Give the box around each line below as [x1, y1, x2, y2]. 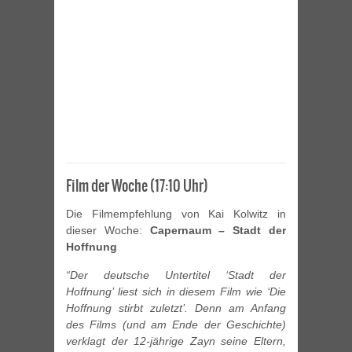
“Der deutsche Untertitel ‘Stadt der [66, 269, 286, 282]
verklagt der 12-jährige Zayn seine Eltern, [66, 335, 286, 348]
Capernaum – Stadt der [149, 224, 287, 237]
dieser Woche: [66, 224, 150, 237]
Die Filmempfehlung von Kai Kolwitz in [66, 207, 286, 221]
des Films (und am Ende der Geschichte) [66, 318, 286, 332]
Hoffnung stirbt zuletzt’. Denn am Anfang [66, 302, 286, 315]
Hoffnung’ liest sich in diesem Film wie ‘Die [66, 285, 286, 299]
